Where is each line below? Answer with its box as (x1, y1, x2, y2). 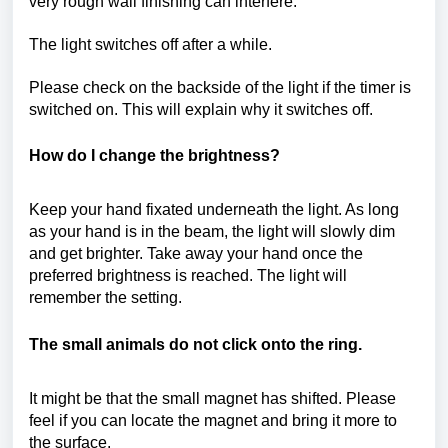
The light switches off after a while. (29, 35, 272, 53)
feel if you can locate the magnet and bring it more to (29, 412, 397, 430)
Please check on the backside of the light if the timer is (29, 78, 411, 96)
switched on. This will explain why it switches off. (29, 100, 373, 118)
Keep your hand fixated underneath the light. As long (29, 201, 399, 219)
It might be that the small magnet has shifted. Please (29, 390, 396, 408)
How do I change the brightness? (29, 147, 280, 165)
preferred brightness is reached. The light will (29, 267, 347, 285)
